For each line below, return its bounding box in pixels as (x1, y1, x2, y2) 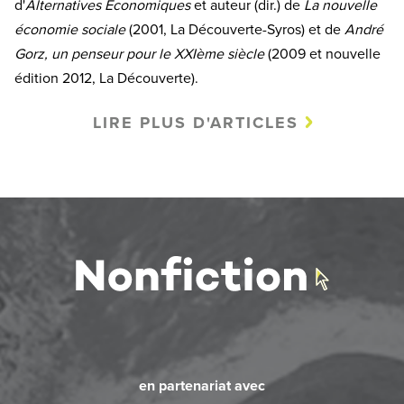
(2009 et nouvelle (268, 44, 381, 63)
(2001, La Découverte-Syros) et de (125, 20, 344, 39)
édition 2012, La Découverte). (14, 69, 202, 87)
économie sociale (14, 20, 125, 39)
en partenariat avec (139, 376, 265, 395)
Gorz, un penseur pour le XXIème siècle (14, 44, 268, 63)
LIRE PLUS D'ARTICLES (92, 112, 298, 133)
